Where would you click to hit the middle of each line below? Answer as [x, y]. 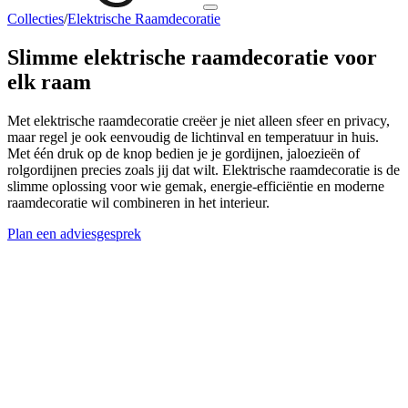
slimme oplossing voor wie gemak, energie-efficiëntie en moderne [196, 186]
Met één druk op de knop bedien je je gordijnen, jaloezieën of [184, 153]
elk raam [49, 82]
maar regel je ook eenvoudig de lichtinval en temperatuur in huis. [193, 137]
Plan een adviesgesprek [74, 233]
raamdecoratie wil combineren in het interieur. [138, 202]
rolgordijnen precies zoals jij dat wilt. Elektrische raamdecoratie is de [204, 169]
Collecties [36, 19]
